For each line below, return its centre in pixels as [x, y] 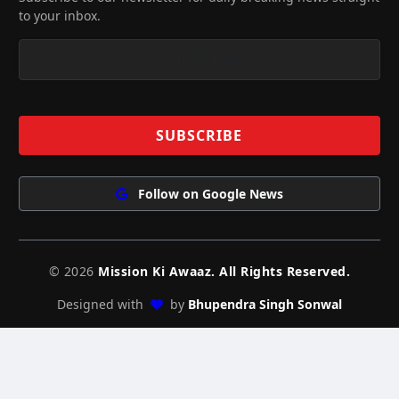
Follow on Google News [208, 193]
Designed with [102, 304]
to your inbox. [59, 15]
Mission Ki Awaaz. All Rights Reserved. [224, 271]
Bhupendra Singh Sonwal [265, 304]
